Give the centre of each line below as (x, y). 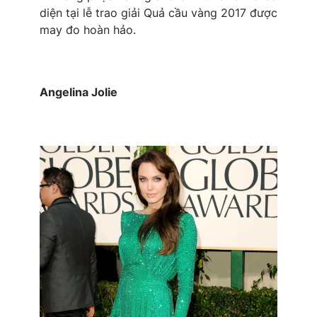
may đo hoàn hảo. (88, 30)
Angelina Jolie (79, 92)
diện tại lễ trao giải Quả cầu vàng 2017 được (158, 13)
